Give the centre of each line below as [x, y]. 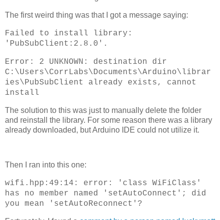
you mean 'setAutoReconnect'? [74, 204]
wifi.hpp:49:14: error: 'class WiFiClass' [103, 183]
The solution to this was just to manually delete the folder [103, 110]
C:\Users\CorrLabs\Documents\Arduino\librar [108, 72]
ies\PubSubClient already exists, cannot [101, 82]
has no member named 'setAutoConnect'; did [106, 194]
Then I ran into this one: [46, 165]
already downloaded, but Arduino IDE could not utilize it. [102, 130]
